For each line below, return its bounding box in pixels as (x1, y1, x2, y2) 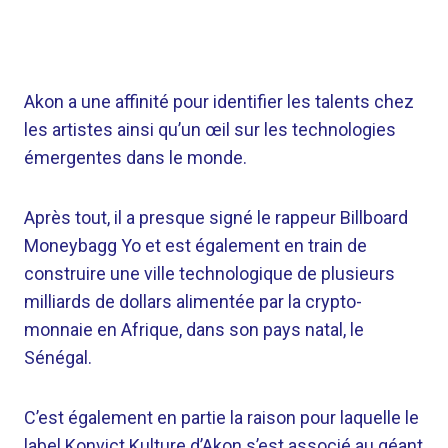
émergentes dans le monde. (24, 147, 247, 168)
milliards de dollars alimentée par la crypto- (24, 291, 362, 312)
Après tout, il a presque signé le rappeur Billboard (24, 207, 408, 228)
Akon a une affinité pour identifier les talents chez (24, 91, 414, 112)
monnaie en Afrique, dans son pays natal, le (24, 319, 364, 340)
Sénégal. (24, 347, 92, 368)
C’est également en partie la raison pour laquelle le (24, 407, 419, 428)
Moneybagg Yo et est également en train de (24, 235, 367, 256)
